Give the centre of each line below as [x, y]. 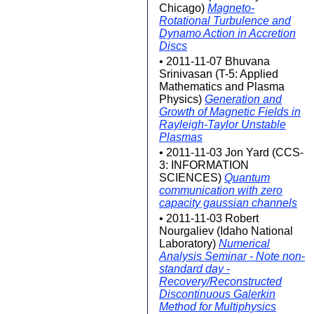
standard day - [194, 269]
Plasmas [181, 137]
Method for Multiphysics [218, 307]
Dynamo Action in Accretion [227, 33]
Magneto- [231, 8]
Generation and [243, 99]
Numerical [244, 244]
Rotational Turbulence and [225, 21]
